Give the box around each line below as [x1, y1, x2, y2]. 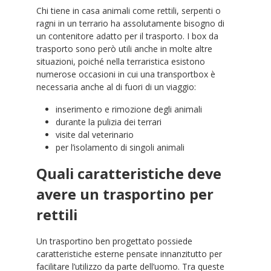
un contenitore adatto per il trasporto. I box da [36, 30, 218, 42]
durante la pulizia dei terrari [56, 116, 162, 128]
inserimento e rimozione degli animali [56, 103, 202, 116]
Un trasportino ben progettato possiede [36, 235, 192, 247]
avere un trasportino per [36, 184, 214, 204]
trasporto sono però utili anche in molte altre [36, 43, 212, 55]
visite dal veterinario [56, 129, 134, 141]
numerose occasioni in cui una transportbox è [36, 68, 215, 80]
